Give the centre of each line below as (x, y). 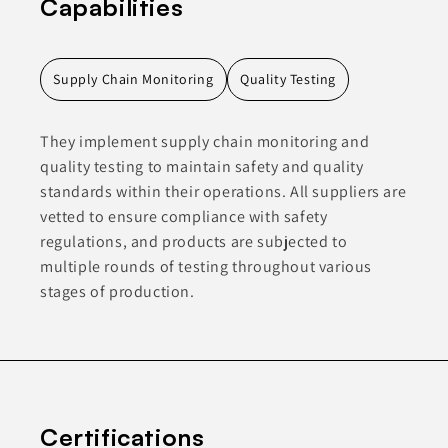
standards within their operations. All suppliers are (223, 192)
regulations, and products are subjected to (194, 242)
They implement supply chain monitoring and (205, 142)
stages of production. (117, 292)
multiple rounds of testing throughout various (206, 267)
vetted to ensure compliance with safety (184, 217)
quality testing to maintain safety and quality (202, 167)
